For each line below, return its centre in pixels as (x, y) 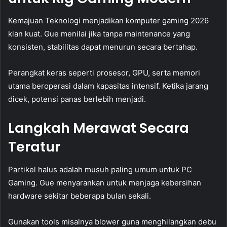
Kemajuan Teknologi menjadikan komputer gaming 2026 (108, 21)
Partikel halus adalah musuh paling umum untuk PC (100, 169)
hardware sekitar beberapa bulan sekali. (80, 196)
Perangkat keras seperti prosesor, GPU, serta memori (104, 73)
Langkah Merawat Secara (99, 128)
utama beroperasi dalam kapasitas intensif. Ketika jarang (108, 86)
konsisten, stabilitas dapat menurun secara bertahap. (103, 47)
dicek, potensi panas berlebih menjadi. (77, 99)
